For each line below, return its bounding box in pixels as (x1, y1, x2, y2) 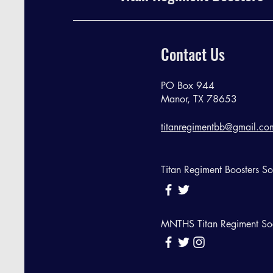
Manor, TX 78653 (161, 93, 237, 105)
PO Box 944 (161, 79, 214, 92)
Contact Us (161, 43, 225, 65)
